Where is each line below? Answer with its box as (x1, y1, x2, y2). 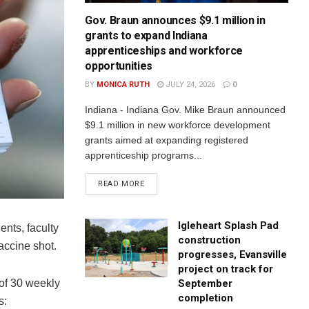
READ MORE (98, 179, 145, 188)
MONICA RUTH (97, 79, 150, 89)
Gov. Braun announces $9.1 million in (85, 13, 266, 27)
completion (178, 291, 234, 304)
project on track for (178, 262, 274, 275)
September (178, 277, 233, 290)
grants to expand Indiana (85, 28, 208, 42)
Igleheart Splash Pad (178, 219, 279, 232)
